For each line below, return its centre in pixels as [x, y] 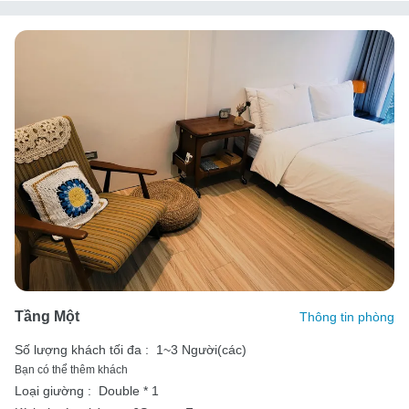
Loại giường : [53, 390]
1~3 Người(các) [201, 349]
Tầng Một [47, 316]
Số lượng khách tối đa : [82, 349]
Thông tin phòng [347, 316]
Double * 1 [129, 390]
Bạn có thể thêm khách [71, 369]
